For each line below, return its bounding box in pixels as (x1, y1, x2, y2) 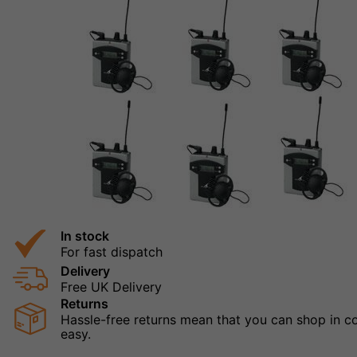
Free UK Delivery (61, 279, 162, 296)
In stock (61, 228, 109, 245)
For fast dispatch (61, 244, 163, 261)
